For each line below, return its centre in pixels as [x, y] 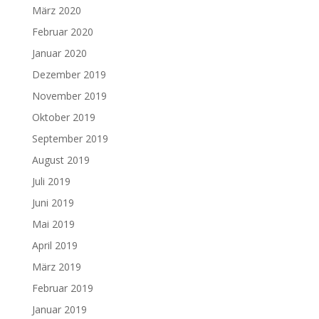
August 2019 [61, 160]
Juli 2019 [51, 181]
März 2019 [56, 267]
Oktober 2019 [63, 117]
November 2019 [69, 96]
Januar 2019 [59, 309]
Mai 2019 [53, 224]
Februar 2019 [62, 288]
